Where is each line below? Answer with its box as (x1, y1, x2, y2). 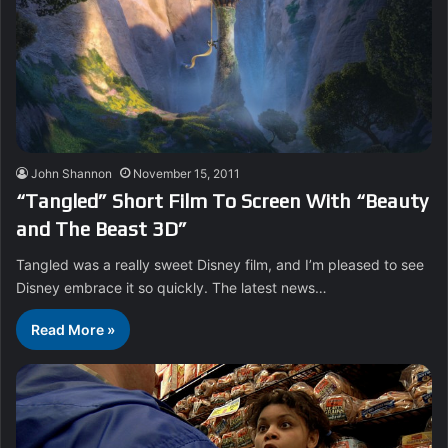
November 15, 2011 (133, 165, 240, 181)
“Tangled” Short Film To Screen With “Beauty (16, 188, 428, 212)
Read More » (31, 320, 115, 338)
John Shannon (31, 165, 112, 181)
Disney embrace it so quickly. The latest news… (16, 278, 327, 296)
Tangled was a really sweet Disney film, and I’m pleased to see (16, 255, 424, 273)
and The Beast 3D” (16, 216, 187, 240)
